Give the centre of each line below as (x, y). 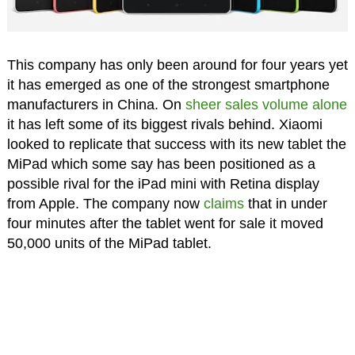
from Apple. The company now (105, 204)
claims (223, 204)
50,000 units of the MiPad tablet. (109, 244)
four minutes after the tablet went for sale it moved (165, 224)
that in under (285, 204)
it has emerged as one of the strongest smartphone (168, 85)
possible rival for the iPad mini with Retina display (163, 184)
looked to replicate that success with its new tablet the (176, 145)
